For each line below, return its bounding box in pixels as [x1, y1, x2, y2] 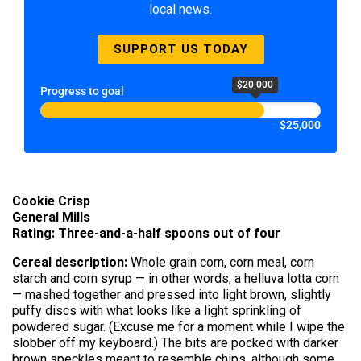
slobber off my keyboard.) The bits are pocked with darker [12, 335, 338, 351]
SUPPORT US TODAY [113, 42, 248, 56]
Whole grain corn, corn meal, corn [127, 255, 314, 270]
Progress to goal [40, 85, 124, 98]
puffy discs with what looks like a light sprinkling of [12, 303, 301, 318]
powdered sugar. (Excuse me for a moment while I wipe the [12, 319, 345, 334]
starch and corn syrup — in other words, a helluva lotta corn [12, 271, 339, 286]
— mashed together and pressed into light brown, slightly [12, 287, 331, 302]
